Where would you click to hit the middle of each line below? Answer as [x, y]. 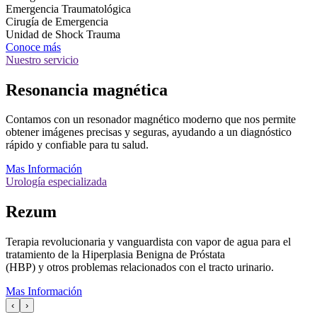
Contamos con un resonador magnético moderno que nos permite [151, 120]
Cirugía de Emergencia [57, 21]
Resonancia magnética [87, 90]
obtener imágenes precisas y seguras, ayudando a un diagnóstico [149, 132]
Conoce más [33, 47]
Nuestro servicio [42, 59]
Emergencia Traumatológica [68, 8]
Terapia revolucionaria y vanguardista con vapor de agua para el [148, 242]
